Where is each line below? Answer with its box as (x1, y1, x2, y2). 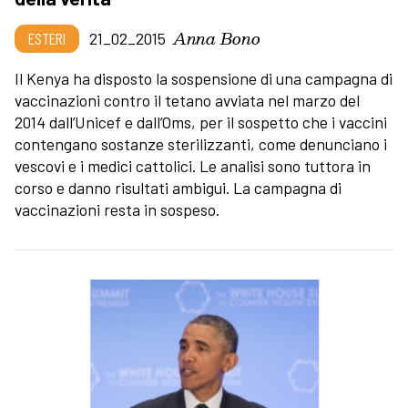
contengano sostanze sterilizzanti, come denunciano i (15, 133, 387, 154)
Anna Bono (173, 24, 260, 51)
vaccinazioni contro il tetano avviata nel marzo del (15, 89, 360, 110)
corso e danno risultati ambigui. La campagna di (15, 177, 342, 198)
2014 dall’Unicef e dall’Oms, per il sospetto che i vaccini (15, 111, 387, 132)
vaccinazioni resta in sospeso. (15, 199, 219, 219)
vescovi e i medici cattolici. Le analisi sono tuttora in (15, 155, 371, 176)
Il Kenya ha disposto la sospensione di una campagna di (15, 67, 393, 88)
